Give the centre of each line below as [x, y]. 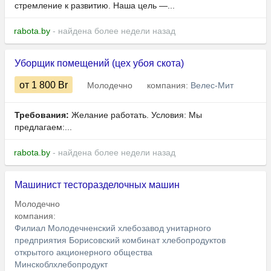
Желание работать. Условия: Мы [135, 115]
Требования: [42, 115]
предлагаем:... [43, 127]
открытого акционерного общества [83, 253]
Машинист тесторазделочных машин [97, 185]
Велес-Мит [212, 86]
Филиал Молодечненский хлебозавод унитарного [113, 228]
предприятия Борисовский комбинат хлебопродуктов [120, 240]
